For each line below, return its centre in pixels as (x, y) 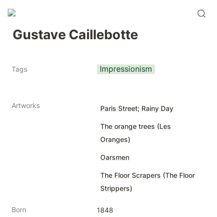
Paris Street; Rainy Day (137, 108)
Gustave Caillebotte (75, 34)
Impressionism (126, 69)
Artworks (26, 105)
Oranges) (115, 139)
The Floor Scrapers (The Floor (147, 175)
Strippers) (116, 188)
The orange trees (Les (136, 126)
